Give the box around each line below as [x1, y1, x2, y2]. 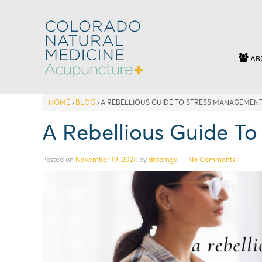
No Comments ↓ [188, 154, 240, 164]
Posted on [42, 154, 75, 164]
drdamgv [149, 154, 177, 164]
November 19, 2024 [75, 154, 137, 164]
